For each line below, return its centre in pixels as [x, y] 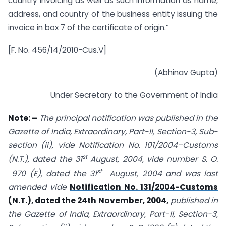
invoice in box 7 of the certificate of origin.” [89, 27]
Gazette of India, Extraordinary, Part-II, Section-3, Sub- [113, 131]
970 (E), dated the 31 [53, 174]
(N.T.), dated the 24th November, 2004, [88, 201]
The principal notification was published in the [129, 118]
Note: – [23, 118]
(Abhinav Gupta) [186, 73]
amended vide [39, 187]
